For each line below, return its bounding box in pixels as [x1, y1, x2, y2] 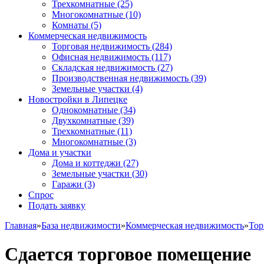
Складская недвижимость [52, 62, 155, 72]
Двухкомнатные [52, 115, 116, 126]
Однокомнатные [52, 105, 118, 115]
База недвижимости [41, 220, 121, 230]
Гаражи [52, 179, 82, 189]
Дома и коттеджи [52, 158, 121, 168]
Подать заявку [28, 200, 85, 210]
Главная [5, 220, 37, 230]
